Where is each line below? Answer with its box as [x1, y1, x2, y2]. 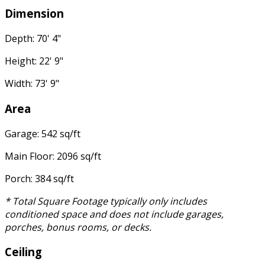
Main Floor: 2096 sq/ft [5, 149, 101, 163]
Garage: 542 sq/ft [5, 127, 80, 140]
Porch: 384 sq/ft [5, 172, 74, 185]
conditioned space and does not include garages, [5, 207, 224, 221]
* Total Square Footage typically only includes [5, 194, 207, 208]
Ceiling [5, 244, 42, 260]
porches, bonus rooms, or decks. [5, 220, 151, 234]
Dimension [5, 6, 64, 21]
